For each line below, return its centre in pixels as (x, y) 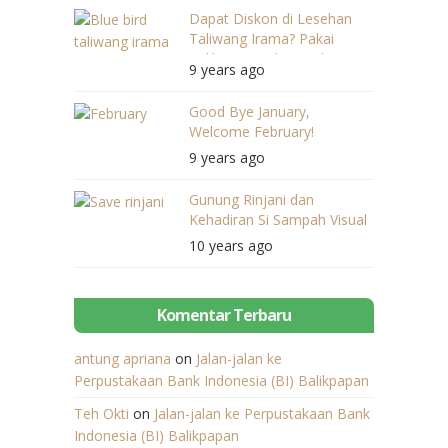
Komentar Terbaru (224, 314)
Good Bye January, (249, 111)
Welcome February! (251, 131)
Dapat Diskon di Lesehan (270, 18)
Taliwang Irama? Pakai (261, 38)
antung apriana (122, 358)
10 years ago (231, 245)
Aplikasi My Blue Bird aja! (270, 58)
